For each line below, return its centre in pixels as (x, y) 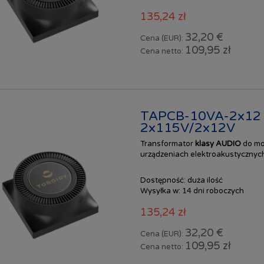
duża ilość (205, 181)
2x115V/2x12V (187, 128)
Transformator (167, 144)
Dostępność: (163, 181)
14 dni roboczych (213, 191)
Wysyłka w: (160, 191)
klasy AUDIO (219, 144)
